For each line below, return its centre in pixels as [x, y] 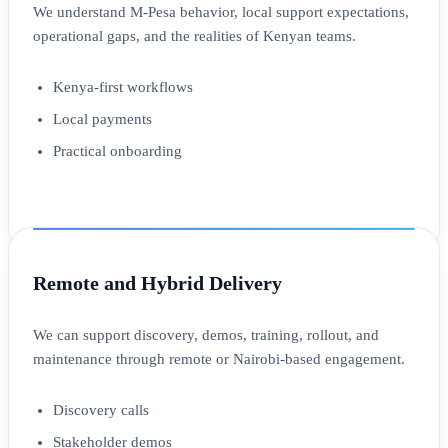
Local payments [102, 119]
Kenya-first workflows [123, 87]
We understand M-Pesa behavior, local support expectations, [221, 12]
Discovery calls [101, 410]
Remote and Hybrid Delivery [157, 283]
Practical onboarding [117, 151]
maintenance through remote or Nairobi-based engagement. [219, 359]
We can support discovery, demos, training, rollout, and [206, 335]
